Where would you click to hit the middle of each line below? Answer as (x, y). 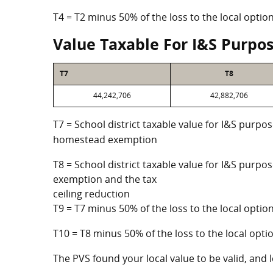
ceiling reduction (91, 194)
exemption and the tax (105, 179)
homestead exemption (105, 140)
